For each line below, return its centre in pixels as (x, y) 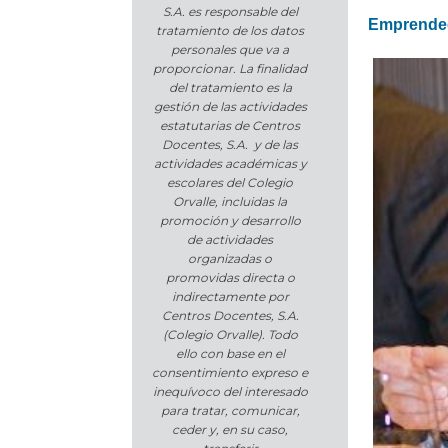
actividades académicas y (230, 164)
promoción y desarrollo (230, 221)
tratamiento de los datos (230, 31)
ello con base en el (230, 354)
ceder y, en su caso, (230, 430)
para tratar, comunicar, (230, 411)
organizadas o (230, 259)
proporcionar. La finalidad (230, 69)
